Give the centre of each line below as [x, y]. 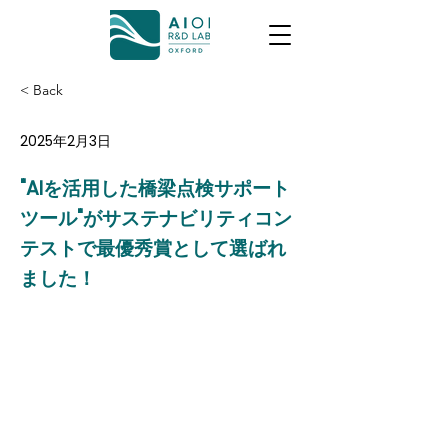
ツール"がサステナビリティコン [156, 218]
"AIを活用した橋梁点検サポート [155, 188]
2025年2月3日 [65, 141]
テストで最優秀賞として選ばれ [153, 248]
